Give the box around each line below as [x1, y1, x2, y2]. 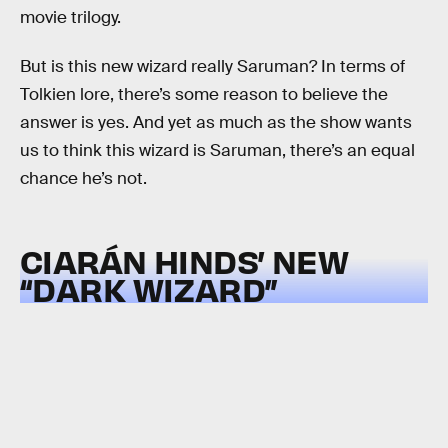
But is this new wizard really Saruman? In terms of [20, 56, 405, 78]
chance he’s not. [20, 168, 147, 190]
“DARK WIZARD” [20, 267, 278, 309]
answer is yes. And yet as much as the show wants [20, 112, 412, 134]
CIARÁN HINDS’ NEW [20, 239, 349, 281]
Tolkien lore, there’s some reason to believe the [20, 84, 388, 106]
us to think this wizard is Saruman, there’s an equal [20, 140, 415, 162]
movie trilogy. [20, 6, 121, 28]
